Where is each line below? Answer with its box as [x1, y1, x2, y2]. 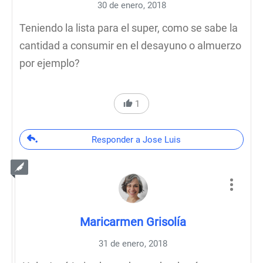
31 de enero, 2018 [99, 238, 167, 249]
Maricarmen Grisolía [80, 215, 186, 229]
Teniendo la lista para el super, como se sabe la [19, 22, 238, 34]
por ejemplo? [19, 57, 80, 69]
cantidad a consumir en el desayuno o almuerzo [19, 39, 241, 52]
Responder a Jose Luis [91, 134, 181, 145]
